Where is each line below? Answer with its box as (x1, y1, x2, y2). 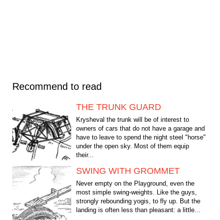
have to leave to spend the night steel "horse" (76, 134, 206, 141)
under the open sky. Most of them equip (76, 142, 189, 150)
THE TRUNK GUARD (76, 102, 161, 112)
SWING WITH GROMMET (76, 166, 180, 176)
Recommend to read (12, 81, 102, 92)
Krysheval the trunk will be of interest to (76, 116, 189, 124)
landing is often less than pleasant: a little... (76, 206, 200, 214)
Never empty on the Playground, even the (76, 180, 194, 188)
